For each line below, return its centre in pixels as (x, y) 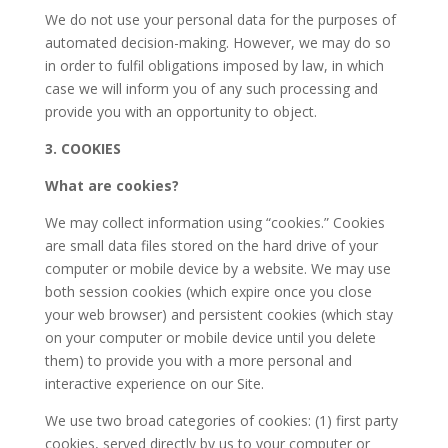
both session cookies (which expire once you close (208, 291)
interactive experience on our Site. (154, 383)
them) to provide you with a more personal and (198, 360)
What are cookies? (111, 185)
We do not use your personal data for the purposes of (220, 19)
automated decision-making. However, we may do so (217, 42)
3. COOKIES (82, 148)
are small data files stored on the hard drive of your (211, 245)
